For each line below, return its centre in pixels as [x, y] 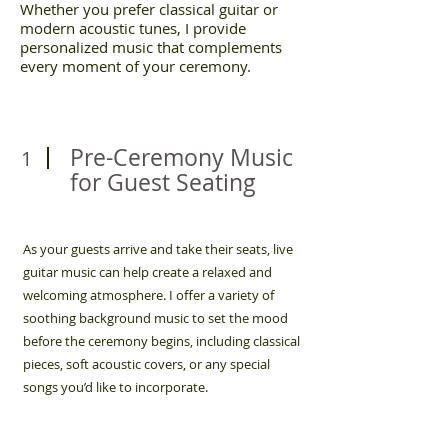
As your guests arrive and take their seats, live [158, 249]
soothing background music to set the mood [155, 318]
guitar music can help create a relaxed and [147, 272]
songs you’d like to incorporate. [115, 387]
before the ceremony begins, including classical [161, 341]
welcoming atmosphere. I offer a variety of [148, 295]
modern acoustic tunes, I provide [133, 28]
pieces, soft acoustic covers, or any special [146, 364]
